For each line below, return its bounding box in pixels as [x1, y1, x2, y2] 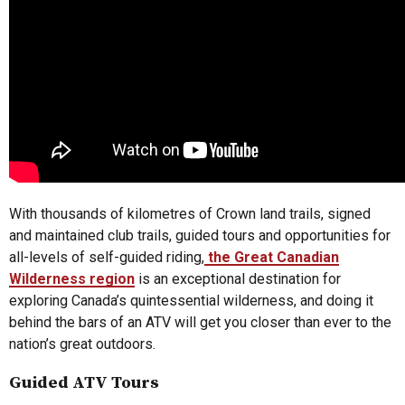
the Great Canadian [204, 248, 339, 266]
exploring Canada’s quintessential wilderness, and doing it [9, 291, 373, 309]
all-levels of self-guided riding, [9, 248, 204, 266]
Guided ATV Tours [9, 372, 159, 393]
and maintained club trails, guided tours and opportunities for [9, 226, 391, 244]
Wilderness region [9, 269, 135, 287]
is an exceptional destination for [135, 269, 341, 287]
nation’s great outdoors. [9, 334, 155, 353]
